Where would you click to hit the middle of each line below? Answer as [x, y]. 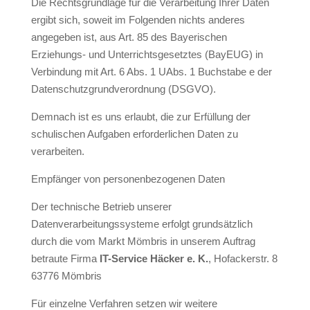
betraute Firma [65, 258]
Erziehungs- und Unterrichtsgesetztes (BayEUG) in [147, 54]
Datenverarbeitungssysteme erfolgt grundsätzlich [142, 224]
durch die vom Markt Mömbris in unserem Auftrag [143, 241]
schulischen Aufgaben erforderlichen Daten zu [134, 134]
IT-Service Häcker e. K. [154, 258]
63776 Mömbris [66, 276]
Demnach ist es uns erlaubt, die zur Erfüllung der [140, 117]
